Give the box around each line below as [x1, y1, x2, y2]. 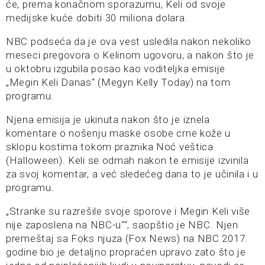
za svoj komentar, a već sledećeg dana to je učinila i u [6, 168, 258, 180]
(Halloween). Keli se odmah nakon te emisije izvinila [6, 154, 249, 167]
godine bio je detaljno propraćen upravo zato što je [6, 246, 246, 258]
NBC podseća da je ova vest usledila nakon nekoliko [6, 35, 252, 48]
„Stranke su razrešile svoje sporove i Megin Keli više [6, 205, 251, 218]
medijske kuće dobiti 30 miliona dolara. [6, 12, 188, 24]
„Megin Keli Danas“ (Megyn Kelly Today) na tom [6, 76, 231, 89]
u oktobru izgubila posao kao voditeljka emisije [6, 63, 225, 75]
